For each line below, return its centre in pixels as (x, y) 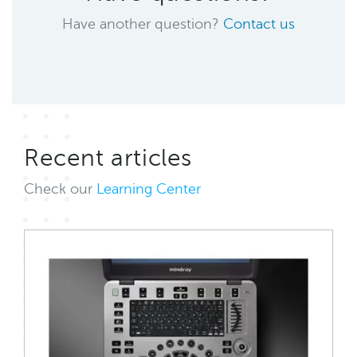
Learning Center (149, 189)
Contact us (259, 24)
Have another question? (143, 24)
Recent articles (108, 159)
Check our (60, 189)
